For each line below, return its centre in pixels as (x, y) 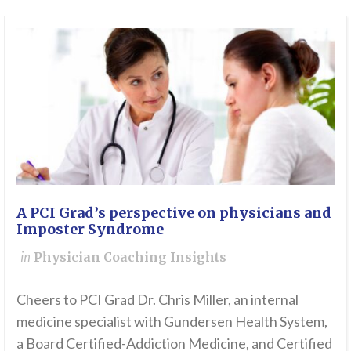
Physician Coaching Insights (130, 258)
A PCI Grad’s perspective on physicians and (174, 213)
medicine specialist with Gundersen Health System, (172, 322)
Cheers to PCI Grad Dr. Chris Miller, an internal (157, 300)
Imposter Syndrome (90, 230)
